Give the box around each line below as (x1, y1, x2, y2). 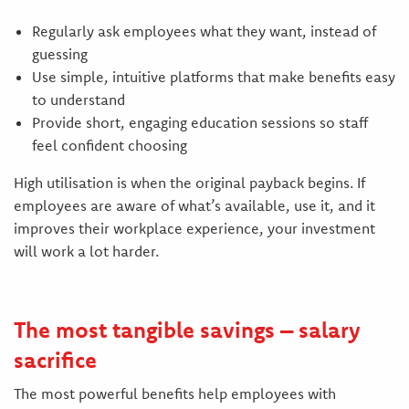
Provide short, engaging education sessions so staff (31, 113, 368, 132)
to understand (31, 90, 125, 110)
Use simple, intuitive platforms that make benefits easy (31, 68, 395, 87)
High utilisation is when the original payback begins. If (13, 173, 365, 193)
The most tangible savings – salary (13, 316, 361, 344)
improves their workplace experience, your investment (13, 219, 375, 238)
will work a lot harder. (13, 242, 159, 261)
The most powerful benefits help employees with (13, 384, 336, 404)
